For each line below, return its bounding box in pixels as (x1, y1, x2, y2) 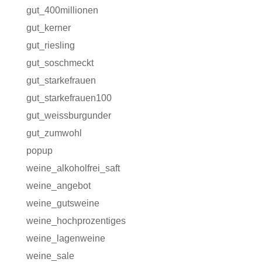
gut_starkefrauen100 (26, 93, 112, 103)
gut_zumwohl (26, 128, 82, 138)
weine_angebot (26, 181, 91, 191)
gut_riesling (26, 40, 75, 50)
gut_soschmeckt (26, 58, 94, 68)
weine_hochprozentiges (26, 216, 126, 226)
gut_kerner (26, 23, 71, 33)
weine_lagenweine (26, 233, 105, 243)
